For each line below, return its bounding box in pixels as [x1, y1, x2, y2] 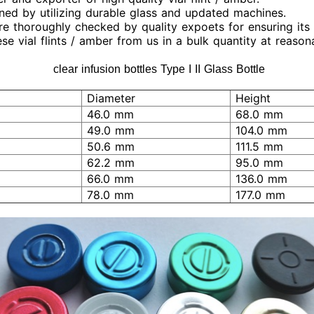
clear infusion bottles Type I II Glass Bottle [49, 63, 265, 75]
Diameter [83, 91, 135, 105]
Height [231, 91, 271, 105]
